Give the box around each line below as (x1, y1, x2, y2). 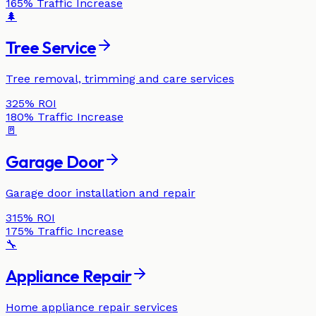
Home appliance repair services (6, 300, 178, 314)
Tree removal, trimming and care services (6, 72, 234, 86)
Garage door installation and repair (6, 186, 195, 200)
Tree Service (6, 37, 97, 59)
